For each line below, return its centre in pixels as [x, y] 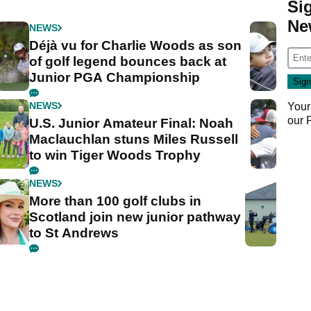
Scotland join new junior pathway [135, 217]
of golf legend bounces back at [128, 62]
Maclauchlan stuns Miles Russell [134, 140]
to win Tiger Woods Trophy [115, 155]
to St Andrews [74, 233]
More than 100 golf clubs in [116, 201]
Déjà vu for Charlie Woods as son [136, 46]
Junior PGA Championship [115, 78]
